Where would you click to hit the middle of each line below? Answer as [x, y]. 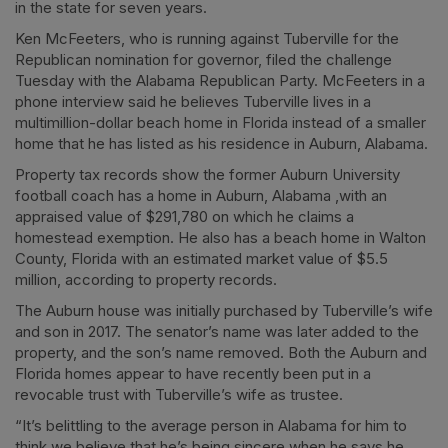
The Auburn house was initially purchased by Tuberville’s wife [224, 310]
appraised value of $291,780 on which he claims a [184, 216]
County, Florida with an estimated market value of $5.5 [201, 258]
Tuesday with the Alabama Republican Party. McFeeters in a [220, 80]
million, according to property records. [146, 279]
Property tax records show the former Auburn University [207, 174]
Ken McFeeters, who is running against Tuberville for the [207, 38]
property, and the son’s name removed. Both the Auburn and [221, 352]
